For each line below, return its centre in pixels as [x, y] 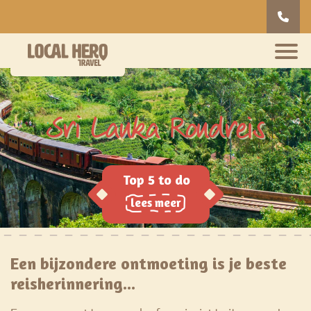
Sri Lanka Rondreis [155, 128]
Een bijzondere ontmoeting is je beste [149, 263]
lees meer [155, 202]
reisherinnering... [73, 284]
